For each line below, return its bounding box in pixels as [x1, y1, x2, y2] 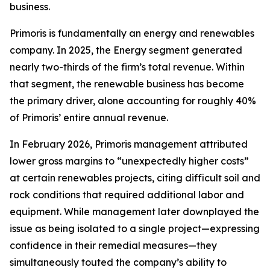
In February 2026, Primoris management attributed [10, 138, 248, 150]
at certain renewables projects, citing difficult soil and [10, 172, 260, 184]
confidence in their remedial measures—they [10, 239, 217, 251]
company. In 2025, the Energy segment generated [10, 44, 242, 56]
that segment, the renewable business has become [10, 78, 244, 90]
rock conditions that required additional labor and [10, 189, 244, 201]
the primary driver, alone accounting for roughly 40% [10, 95, 256, 107]
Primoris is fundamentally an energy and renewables [10, 27, 254, 39]
